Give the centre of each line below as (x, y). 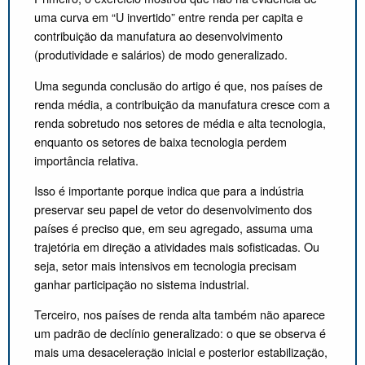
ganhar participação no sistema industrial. (142, 284)
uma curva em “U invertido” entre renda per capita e (169, 17)
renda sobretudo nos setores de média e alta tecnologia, (180, 122)
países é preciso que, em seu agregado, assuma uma (174, 227)
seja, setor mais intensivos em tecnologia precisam (165, 265)
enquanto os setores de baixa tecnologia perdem (161, 141)
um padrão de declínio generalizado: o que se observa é (180, 333)
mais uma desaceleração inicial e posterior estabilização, (181, 352)
